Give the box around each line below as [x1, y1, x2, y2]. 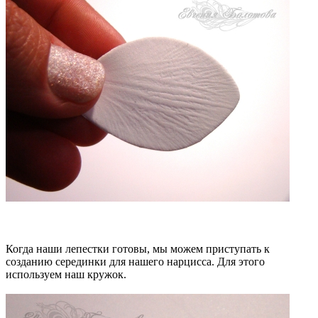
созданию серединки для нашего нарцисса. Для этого [6, 255, 265, 268]
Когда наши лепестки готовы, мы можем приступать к [6, 242, 270, 255]
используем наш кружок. [6, 268, 129, 280]
